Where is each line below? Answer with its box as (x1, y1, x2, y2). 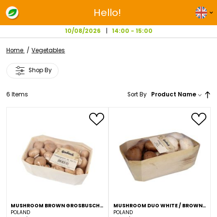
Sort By (150, 107, 173, 116)
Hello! (110, 7, 143, 23)
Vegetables (37, 55, 77, 64)
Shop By (32, 78, 62, 88)
